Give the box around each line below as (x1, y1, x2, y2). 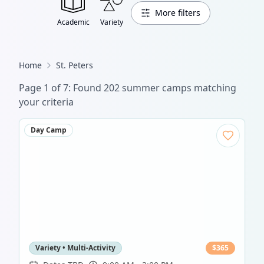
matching (192, 81, 236, 95)
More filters (154, 6, 200, 18)
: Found (68, 81, 104, 95)
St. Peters (56, 60, 93, 71)
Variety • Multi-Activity (35, 243, 115, 253)
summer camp (120, 81, 187, 95)
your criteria (19, 95, 74, 109)
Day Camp (31, 125, 67, 136)
